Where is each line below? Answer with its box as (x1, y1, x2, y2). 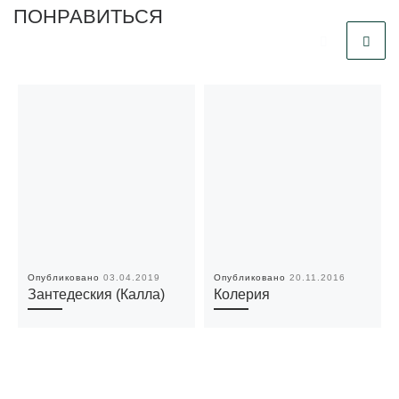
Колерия (214, 286, 271, 302)
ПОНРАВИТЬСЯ (13, 5, 163, 28)
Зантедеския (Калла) (28, 286, 166, 302)
